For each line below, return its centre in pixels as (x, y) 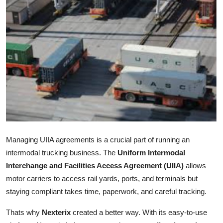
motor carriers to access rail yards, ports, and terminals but (102, 179)
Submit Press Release (48, 12)
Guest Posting (34, 36)
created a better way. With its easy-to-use (139, 213)
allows (195, 166)
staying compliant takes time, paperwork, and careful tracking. (106, 192)
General (22, 207)
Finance (22, 134)
